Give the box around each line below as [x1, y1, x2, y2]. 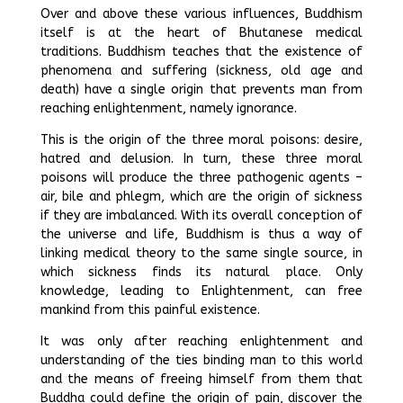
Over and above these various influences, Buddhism [40, 6, 363, 22]
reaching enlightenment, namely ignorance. [40, 101, 297, 116]
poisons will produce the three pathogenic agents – [40, 170, 363, 185]
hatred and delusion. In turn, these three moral [40, 151, 363, 166]
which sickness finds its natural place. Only [40, 264, 363, 280]
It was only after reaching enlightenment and [40, 334, 363, 349]
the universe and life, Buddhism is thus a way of [40, 227, 363, 242]
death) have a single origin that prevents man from [40, 82, 363, 97]
